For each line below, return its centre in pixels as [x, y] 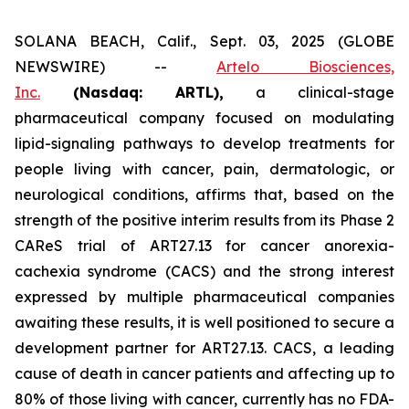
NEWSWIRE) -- [115, 67]
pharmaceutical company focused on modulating [204, 118]
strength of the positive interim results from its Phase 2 [204, 220]
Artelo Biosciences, [305, 67]
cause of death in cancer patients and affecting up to [204, 373]
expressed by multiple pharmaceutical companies [204, 297]
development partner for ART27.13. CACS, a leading [204, 348]
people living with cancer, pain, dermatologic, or [204, 169]
